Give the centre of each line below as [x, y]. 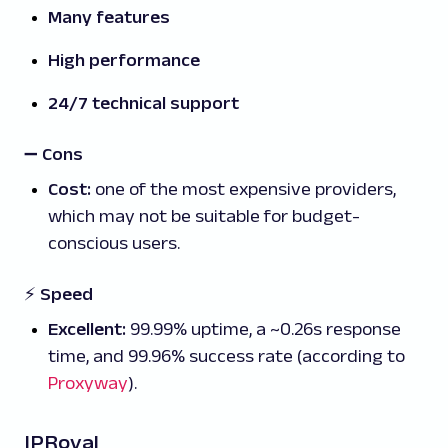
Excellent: [87, 329]
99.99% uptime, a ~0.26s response [263, 329]
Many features [109, 17]
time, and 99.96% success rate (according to [226, 356]
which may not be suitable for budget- [204, 216]
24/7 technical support [143, 103]
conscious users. [114, 243]
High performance [124, 60]
